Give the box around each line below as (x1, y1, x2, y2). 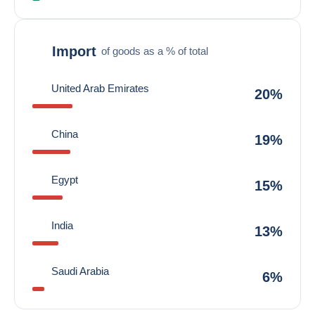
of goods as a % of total (101, 44, 208, 57)
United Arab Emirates (51, 82, 149, 94)
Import (52, 43, 96, 59)
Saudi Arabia (51, 265, 109, 277)
